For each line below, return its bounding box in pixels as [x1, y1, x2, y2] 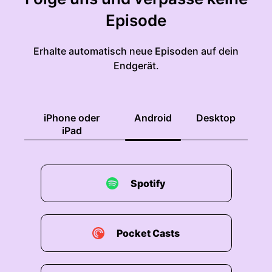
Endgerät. [113, 59, 159, 72]
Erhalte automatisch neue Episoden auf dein [33, 45, 239, 57]
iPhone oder [44, 112, 100, 124]
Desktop [196, 112, 236, 124]
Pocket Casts [117, 227, 180, 239]
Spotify [131, 177, 166, 189]
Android [134, 112, 172, 124]
